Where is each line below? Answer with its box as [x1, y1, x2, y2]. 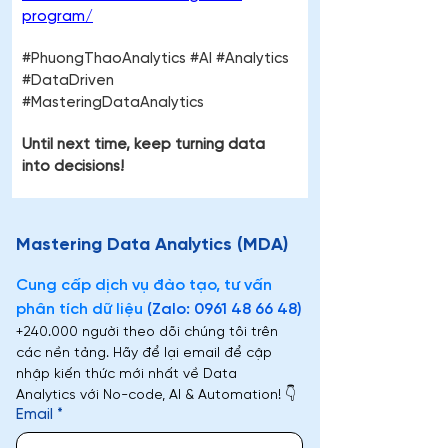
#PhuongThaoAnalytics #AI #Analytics [22, 51, 293, 68]
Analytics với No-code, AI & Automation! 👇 [16, 388, 296, 404]
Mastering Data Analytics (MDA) [16, 236, 288, 256]
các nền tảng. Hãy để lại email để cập [16, 346, 272, 362]
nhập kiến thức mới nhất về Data [16, 367, 237, 383]
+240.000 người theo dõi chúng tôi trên [16, 325, 278, 341]
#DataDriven [22, 73, 118, 90]
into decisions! [22, 159, 124, 176]
